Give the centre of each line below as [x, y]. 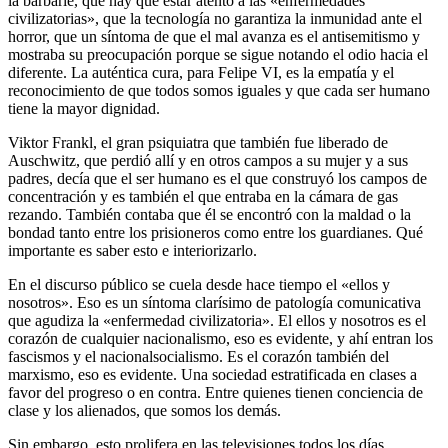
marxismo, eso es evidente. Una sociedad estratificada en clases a [212, 374]
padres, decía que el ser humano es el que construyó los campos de [217, 178]
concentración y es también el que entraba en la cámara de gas [203, 196]
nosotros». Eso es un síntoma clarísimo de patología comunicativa [214, 302]
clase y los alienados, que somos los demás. [144, 410]
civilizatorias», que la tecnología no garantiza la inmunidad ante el [215, 18]
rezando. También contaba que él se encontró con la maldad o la [209, 214]
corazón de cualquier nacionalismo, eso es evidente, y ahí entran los [220, 338]
